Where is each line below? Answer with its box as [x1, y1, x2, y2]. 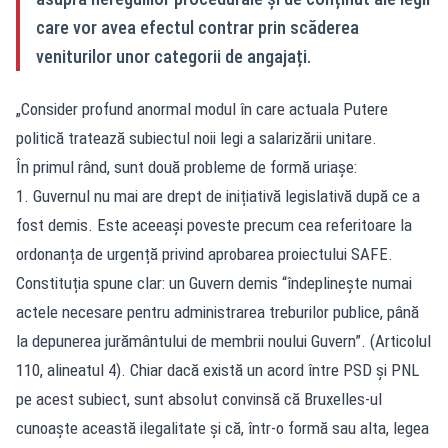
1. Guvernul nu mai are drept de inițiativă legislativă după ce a [16, 185, 420, 206]
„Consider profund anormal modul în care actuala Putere [16, 98, 388, 119]
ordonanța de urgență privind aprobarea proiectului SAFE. [16, 243, 393, 264]
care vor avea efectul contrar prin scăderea [36, 16, 359, 38]
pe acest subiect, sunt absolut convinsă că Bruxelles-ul [16, 388, 382, 409]
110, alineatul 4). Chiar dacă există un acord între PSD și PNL [16, 359, 419, 380]
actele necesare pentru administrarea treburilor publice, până [16, 301, 419, 322]
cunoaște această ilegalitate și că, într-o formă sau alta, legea [16, 417, 429, 438]
